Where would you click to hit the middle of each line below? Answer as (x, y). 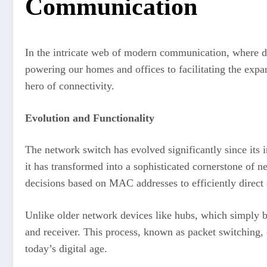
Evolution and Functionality (90, 118)
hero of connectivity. (70, 86)
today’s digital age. (66, 248)
